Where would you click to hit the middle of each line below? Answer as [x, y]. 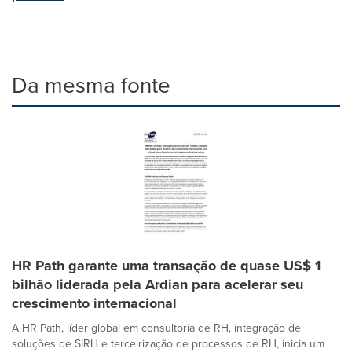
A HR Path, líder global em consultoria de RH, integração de [156, 328]
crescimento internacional [94, 303]
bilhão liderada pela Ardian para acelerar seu [158, 284]
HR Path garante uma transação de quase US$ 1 [166, 265]
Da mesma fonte [91, 85]
